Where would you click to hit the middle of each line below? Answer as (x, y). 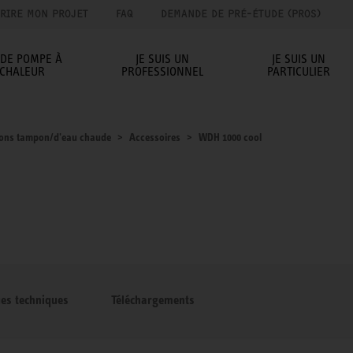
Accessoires (155, 137)
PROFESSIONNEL (162, 71)
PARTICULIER (298, 71)
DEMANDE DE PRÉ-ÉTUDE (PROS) (241, 14)
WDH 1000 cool (230, 137)
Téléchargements (153, 299)
